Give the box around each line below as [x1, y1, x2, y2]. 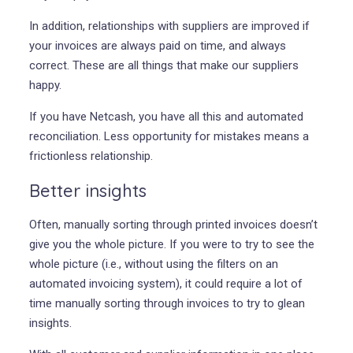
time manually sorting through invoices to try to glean [28, 295, 305, 310]
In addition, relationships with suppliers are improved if [28, 18, 310, 33]
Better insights [28, 179, 147, 202]
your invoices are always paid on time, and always [28, 38, 286, 53]
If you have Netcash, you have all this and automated [28, 109, 303, 124]
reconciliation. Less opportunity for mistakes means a [28, 128, 309, 143]
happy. [28, 77, 65, 92]
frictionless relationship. [28, 148, 153, 163]
